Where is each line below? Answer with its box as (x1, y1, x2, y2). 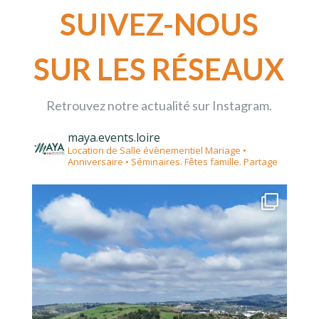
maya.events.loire (67, 130, 160, 146)
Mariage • (204, 144, 246, 157)
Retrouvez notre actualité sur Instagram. (46, 98, 273, 114)
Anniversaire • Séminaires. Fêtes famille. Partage (67, 155, 278, 169)
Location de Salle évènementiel (67, 144, 205, 157)
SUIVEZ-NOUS (60, 6, 259, 43)
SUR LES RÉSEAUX (33, 51, 286, 88)
